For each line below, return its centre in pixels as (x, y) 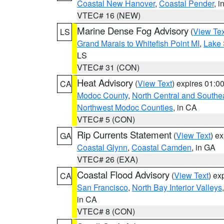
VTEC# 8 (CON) (106, 211)
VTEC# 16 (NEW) (109, 15)
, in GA (203, 147)
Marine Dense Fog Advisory (133, 30)
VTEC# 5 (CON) (106, 119)
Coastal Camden (161, 147)
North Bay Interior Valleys (177, 187)
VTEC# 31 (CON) (108, 67)
